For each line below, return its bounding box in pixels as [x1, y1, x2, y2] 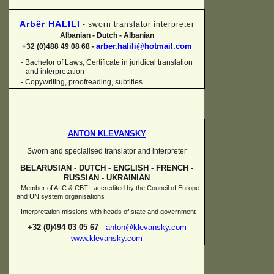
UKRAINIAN [104, 173, 150, 182]
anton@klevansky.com [105, 223, 187, 232]
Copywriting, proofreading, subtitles [23, 77, 143, 86]
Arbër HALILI [19, 19, 80, 29]
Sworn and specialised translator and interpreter [27, 147, 187, 155]
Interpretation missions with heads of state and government [19, 208, 196, 216]
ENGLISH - [111, 163, 154, 172]
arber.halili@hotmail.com [95, 42, 192, 51]
